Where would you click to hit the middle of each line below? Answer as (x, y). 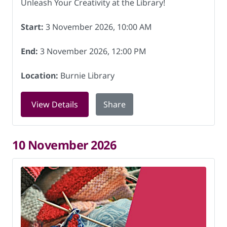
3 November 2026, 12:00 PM (92, 51)
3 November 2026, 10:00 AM (98, 27)
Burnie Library (86, 75)
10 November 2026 (64, 145)
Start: (32, 27)
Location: (40, 75)
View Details (55, 104)
